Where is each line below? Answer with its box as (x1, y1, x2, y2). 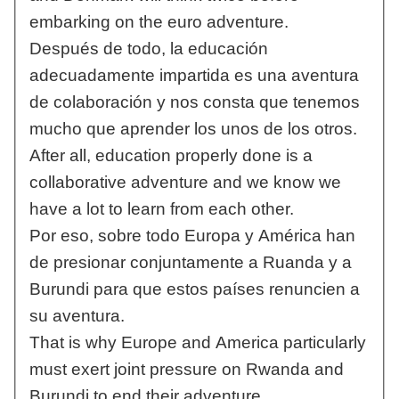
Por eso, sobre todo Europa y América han (28, 226, 355, 246)
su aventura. (28, 306, 125, 326)
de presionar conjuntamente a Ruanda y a (28, 253, 352, 273)
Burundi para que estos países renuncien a (28, 280, 360, 299)
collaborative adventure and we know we (28, 173, 341, 192)
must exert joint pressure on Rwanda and (28, 360, 344, 379)
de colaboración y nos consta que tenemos (28, 93, 360, 112)
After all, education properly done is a (28, 146, 313, 166)
